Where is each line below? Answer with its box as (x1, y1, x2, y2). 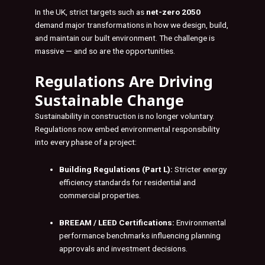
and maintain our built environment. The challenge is (35, 33, 215, 43)
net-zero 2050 (146, 7, 201, 17)
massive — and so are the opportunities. (35, 46, 175, 56)
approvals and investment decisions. (59, 244, 188, 254)
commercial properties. (59, 190, 141, 201)
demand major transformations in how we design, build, (35, 20, 228, 30)
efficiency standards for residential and (59, 177, 196, 188)
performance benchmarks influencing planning (59, 231, 221, 241)
